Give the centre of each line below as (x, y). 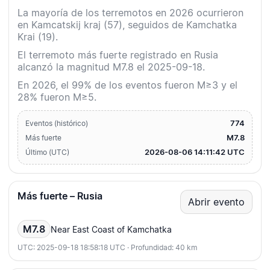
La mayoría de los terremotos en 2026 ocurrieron (130, 13)
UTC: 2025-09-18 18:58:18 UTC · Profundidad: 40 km (107, 248)
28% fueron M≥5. (57, 97)
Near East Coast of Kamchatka (111, 229)
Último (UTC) (47, 152)
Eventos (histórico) (57, 124)
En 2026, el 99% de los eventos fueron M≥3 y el (127, 85)
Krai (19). (38, 37)
